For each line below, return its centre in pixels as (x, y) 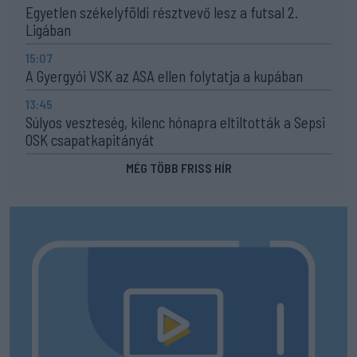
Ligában (48, 29)
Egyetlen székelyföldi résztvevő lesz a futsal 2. (162, 12)
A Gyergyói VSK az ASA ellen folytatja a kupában (164, 76)
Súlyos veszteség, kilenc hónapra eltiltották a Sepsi (175, 122)
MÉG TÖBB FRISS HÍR (178, 167)
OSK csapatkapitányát (90, 139)
